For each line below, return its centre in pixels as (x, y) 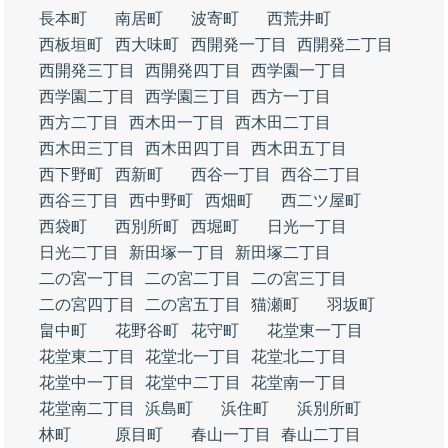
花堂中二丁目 (193, 382)
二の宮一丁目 (87, 278)
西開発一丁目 (239, 44)
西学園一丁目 (299, 70)
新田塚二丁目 (283, 252)
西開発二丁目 (345, 44)
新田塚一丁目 (177, 252)
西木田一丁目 (177, 122)
